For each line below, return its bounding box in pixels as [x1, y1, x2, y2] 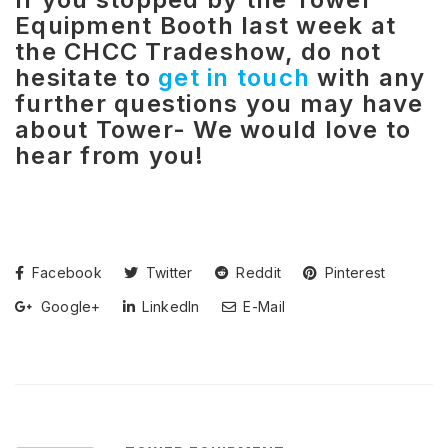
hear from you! [15, 141, 205, 171]
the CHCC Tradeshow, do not [15, 37, 382, 67]
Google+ [36, 298, 101, 316]
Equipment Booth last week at [15, 11, 396, 41]
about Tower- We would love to [15, 115, 412, 145]
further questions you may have [15, 89, 424, 119]
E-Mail [239, 298, 286, 316]
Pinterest [320, 264, 386, 282]
